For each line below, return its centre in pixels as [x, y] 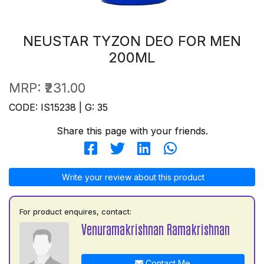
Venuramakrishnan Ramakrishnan [155, 229]
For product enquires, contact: [75, 211]
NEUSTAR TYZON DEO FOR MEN [132, 41]
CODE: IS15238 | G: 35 [58, 107]
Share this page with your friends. [132, 131]
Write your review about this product [132, 177]
